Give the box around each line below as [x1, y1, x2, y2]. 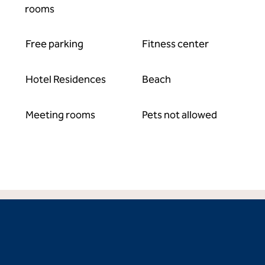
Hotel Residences [25, 73, 106, 86]
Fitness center [141, 37, 209, 50]
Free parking [25, 37, 84, 50]
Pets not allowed [141, 108, 217, 121]
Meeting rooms [25, 108, 96, 121]
